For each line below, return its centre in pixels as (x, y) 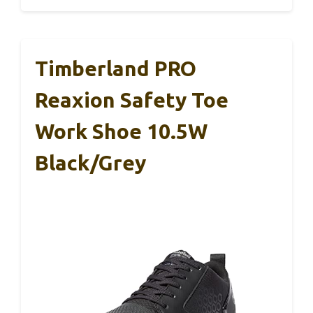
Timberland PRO (116, 68)
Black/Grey (90, 162)
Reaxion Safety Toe (132, 100)
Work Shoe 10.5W (121, 131)
